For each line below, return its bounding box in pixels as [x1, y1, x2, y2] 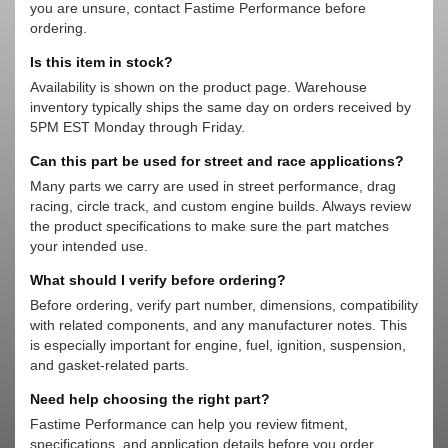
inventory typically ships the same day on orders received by [30, 99, 411, 115]
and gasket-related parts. [30, 357, 189, 373]
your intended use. [30, 238, 148, 254]
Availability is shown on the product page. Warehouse [30, 79, 367, 95]
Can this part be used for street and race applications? [30, 153, 404, 169]
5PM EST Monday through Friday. [30, 119, 245, 135]
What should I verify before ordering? [30, 272, 286, 288]
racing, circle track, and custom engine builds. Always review [30, 198, 411, 214]
